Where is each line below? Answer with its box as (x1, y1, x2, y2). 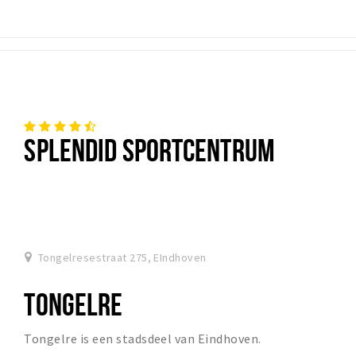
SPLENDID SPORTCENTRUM (24, 133, 275, 168)
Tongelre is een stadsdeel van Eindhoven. (24, 331, 261, 347)
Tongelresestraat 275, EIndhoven (37, 250, 207, 265)
